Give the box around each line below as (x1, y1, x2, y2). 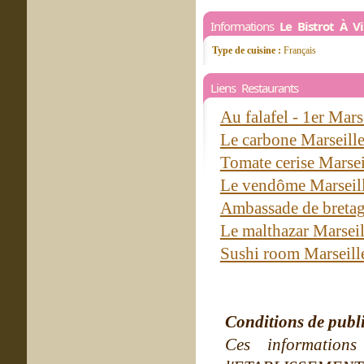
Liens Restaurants (210, 80, 298, 96)
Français (281, 45, 316, 56)
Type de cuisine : (212, 45, 281, 56)
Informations (210, 18, 279, 34)
